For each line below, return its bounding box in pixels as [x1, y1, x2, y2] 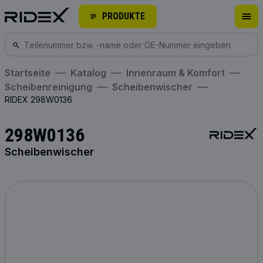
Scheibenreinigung [11, 81, 92, 93]
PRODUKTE [102, 11, 145, 22]
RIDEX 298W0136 [10, 95, 72, 104]
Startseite [11, 67, 50, 79]
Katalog [77, 67, 106, 79]
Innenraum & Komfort [129, 67, 225, 79]
